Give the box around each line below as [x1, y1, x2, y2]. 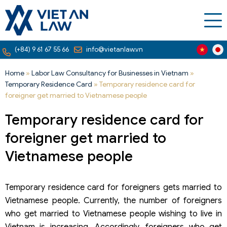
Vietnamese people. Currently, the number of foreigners [5, 196, 222, 206]
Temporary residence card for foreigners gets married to [5, 182, 222, 193]
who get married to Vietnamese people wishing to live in [5, 209, 222, 219]
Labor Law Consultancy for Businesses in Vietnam [31, 68, 188, 78]
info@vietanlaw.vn [86, 45, 143, 54]
